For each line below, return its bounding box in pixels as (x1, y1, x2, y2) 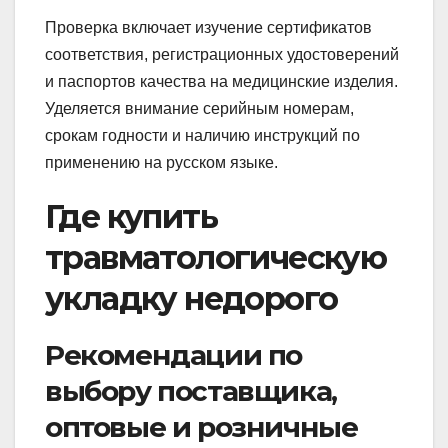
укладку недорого (45, 279, 338, 319)
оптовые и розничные (45, 410, 358, 444)
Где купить (45, 197, 217, 237)
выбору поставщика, (45, 374, 337, 408)
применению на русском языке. (45, 154, 278, 172)
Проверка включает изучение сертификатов (45, 19, 372, 37)
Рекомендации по (45, 338, 302, 372)
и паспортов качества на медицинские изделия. (45, 73, 398, 91)
